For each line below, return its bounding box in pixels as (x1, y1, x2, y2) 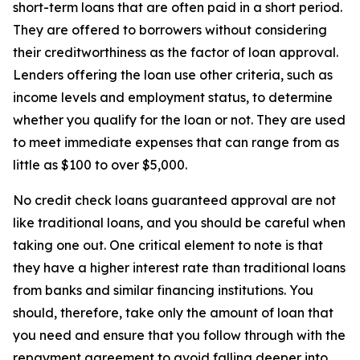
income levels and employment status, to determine (13, 89, 333, 106)
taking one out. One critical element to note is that (13, 237, 323, 254)
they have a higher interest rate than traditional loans (13, 260, 346, 276)
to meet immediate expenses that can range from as (13, 134, 339, 151)
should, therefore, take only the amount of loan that (13, 305, 333, 321)
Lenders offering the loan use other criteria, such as (13, 67, 333, 84)
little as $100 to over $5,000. (13, 157, 187, 174)
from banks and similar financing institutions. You (13, 282, 313, 299)
